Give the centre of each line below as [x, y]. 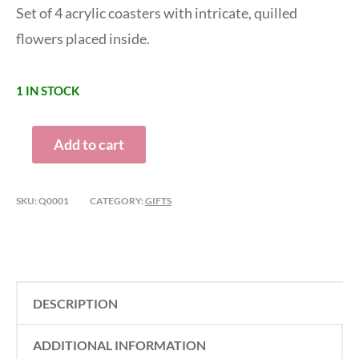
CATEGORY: [117, 201]
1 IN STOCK [48, 91]
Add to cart [89, 145]
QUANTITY [46, 179]
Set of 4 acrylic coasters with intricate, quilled [157, 13]
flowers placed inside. [83, 39]
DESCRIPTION [76, 303]
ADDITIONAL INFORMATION [120, 345]
